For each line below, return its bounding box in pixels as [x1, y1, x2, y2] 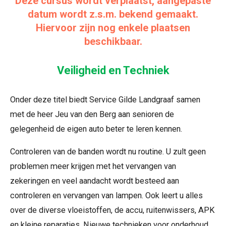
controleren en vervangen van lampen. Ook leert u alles [10, 191, 203, 201]
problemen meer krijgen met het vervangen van [10, 161, 176, 172]
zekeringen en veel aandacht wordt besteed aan [10, 176, 179, 186]
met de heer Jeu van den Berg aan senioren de [10, 109, 174, 120]
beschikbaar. [84, 36, 142, 47]
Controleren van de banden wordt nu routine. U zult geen [10, 147, 206, 157]
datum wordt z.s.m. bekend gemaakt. [28, 9, 198, 20]
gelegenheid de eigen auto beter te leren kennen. [10, 124, 182, 134]
